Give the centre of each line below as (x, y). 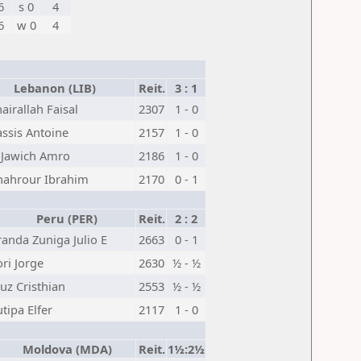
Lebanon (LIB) (52, 88)
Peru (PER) (64, 218)
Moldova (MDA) (64, 349)
